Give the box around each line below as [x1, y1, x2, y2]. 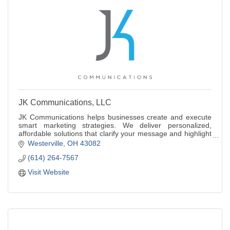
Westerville [27, 139, 63, 147]
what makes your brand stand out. [18, 138, 129, 146]
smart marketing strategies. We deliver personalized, [18, 121, 212, 130]
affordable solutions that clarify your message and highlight [18, 129, 212, 138]
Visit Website [27, 167, 69, 176]
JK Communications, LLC [18, 98, 111, 107]
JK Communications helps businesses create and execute [18, 113, 212, 122]
